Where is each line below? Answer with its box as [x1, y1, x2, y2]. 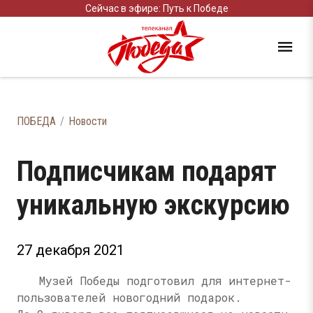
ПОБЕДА [17, 115, 56, 128]
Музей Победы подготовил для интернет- [39, 273, 291, 288]
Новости [68, 115, 107, 128]
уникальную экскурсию [17, 189, 290, 221]
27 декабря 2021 [17, 242, 124, 259]
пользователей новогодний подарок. [17, 290, 242, 305]
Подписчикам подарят [17, 155, 277, 188]
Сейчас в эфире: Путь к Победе [85, 3, 228, 14]
